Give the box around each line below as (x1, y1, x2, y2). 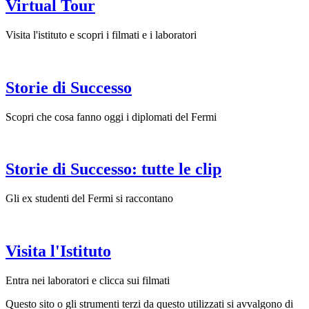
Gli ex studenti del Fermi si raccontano (6, 192, 173, 205)
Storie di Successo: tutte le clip (6, 160, 221, 179)
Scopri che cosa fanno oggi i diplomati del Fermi (6, 110, 217, 123)
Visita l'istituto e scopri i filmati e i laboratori (6, 28, 197, 41)
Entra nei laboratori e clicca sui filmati (6, 275, 170, 287)
